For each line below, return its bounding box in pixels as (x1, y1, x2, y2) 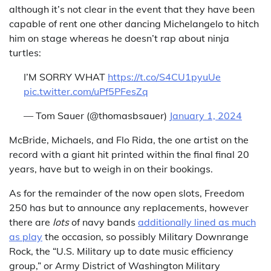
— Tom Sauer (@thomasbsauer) (24, 109, 169, 122)
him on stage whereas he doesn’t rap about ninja (9, 32, 229, 44)
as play (9, 230, 42, 243)
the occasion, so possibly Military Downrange (42, 230, 249, 243)
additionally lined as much (138, 216, 256, 228)
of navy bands (69, 216, 138, 228)
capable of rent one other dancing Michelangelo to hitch (9, 18, 259, 30)
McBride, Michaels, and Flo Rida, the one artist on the (9, 134, 249, 146)
